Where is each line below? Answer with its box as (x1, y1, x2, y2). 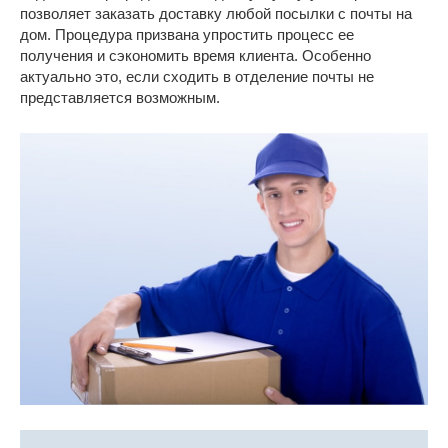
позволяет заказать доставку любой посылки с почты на (20, 5, 412, 23)
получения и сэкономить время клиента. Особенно (20, 47, 371, 65)
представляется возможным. (20, 89, 220, 107)
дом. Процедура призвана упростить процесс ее (20, 26, 354, 44)
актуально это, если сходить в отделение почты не (20, 68, 374, 86)
